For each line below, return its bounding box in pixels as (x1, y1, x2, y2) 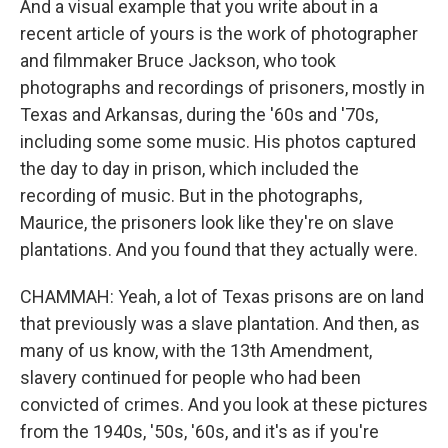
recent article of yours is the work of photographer (20, 23, 418, 44)
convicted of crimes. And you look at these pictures (20, 394, 428, 415)
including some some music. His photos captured (20, 131, 416, 152)
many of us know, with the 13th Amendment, (20, 340, 372, 361)
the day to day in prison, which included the (20, 158, 359, 179)
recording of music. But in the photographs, (20, 185, 362, 206)
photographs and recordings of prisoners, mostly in (20, 77, 425, 98)
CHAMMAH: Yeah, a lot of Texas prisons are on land (20, 286, 424, 307)
